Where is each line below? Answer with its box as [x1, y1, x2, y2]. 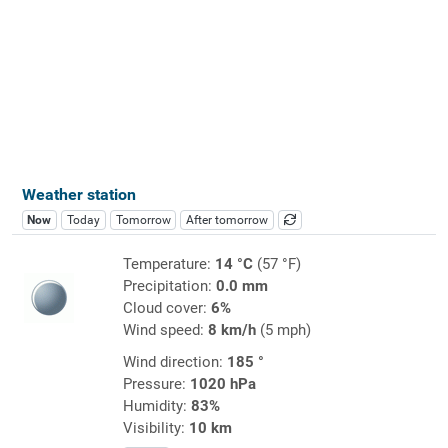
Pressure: [122, 374, 190, 393]
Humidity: [122, 396, 191, 415]
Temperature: [122, 254, 215, 273]
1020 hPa [189, 374, 256, 393]
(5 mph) [255, 320, 311, 339]
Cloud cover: [122, 298, 211, 317]
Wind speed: [122, 320, 208, 339]
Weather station [21, 184, 136, 204]
